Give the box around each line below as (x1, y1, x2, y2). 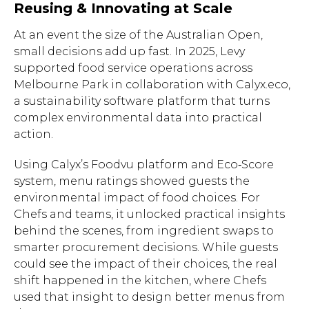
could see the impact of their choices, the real (14, 257, 277, 270)
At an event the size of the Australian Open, (14, 28, 263, 41)
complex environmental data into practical (14, 110, 262, 124)
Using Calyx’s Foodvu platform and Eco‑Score (14, 157, 274, 171)
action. (14, 127, 53, 141)
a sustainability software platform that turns (14, 94, 270, 108)
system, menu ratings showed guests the (14, 174, 250, 188)
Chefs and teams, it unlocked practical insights (14, 207, 285, 221)
